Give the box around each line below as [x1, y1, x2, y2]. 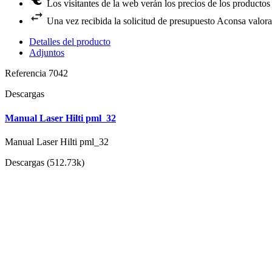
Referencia [5, 68, 49, 79]
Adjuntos [29, 47, 64, 58]
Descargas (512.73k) [5, 157, 84, 168]
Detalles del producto [29, 36, 110, 47]
